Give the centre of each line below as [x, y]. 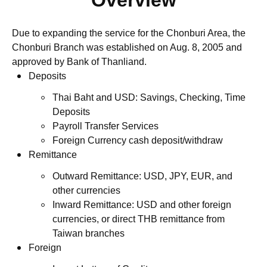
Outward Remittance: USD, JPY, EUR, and [142, 176]
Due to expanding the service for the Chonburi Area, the [129, 33]
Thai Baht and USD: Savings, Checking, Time [149, 97]
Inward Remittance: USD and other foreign [142, 205]
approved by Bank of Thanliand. [79, 62]
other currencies [86, 190]
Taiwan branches [89, 233]
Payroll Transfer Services [105, 126]
